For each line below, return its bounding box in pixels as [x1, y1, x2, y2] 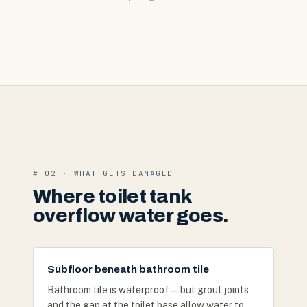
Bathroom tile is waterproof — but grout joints [47, 284, 249, 295]
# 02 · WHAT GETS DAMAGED [33, 169, 173, 178]
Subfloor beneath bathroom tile [47, 264, 209, 275]
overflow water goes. [33, 205, 229, 226]
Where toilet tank [33, 186, 191, 207]
